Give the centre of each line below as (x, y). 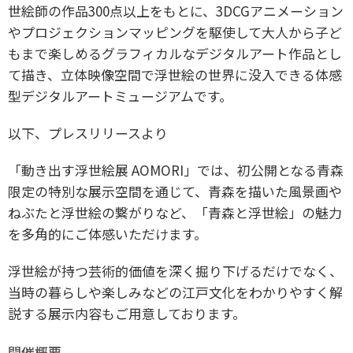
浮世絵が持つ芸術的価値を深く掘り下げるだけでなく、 (175, 271)
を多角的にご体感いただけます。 (108, 234)
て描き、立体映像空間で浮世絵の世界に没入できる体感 (175, 75)
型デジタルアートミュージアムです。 (120, 96)
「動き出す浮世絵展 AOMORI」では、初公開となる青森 (176, 170)
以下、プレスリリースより (88, 133)
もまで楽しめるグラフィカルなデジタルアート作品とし (175, 54)
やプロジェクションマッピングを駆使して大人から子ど (175, 32)
